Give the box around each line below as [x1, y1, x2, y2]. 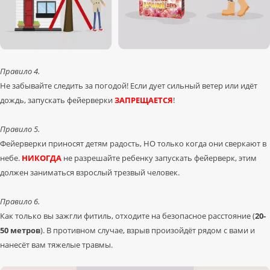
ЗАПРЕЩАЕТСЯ [115, 95, 173, 106]
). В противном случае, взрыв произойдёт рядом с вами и [40, 225, 255, 236]
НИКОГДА [22, 152, 61, 164]
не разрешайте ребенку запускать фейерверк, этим [61, 152, 257, 164]
